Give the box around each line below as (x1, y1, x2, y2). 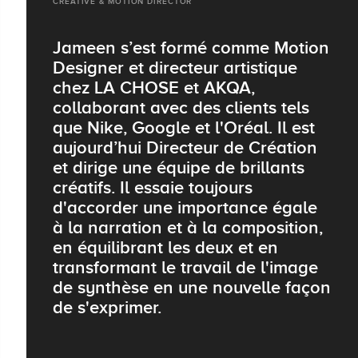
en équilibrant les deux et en (53, 237, 278, 258)
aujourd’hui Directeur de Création (53, 137, 317, 158)
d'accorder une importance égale (53, 197, 317, 218)
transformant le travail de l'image (53, 257, 318, 278)
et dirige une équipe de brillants (53, 157, 304, 178)
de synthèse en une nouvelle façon (53, 277, 331, 298)
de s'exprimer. (53, 297, 161, 318)
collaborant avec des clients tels (53, 97, 309, 118)
